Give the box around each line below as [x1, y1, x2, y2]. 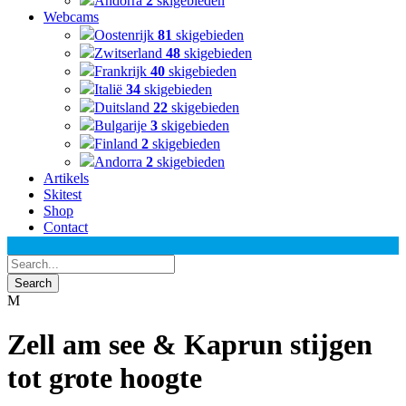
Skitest [43, 187, 82, 202]
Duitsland [94, 100, 153, 115]
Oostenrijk [94, 27, 158, 43]
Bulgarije [94, 118, 150, 133]
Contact [43, 219, 88, 235]
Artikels [43, 170, 89, 186]
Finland [94, 136, 141, 151]
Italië [94, 82, 126, 97]
